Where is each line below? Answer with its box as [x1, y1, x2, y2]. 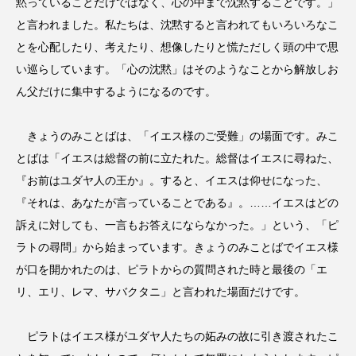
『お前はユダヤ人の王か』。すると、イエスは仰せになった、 [16, 174, 327, 188]
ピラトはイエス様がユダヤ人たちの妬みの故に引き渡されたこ [16, 330, 339, 343]
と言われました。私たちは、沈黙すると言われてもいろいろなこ [16, 18, 339, 32]
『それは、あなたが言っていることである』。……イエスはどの [16, 196, 339, 210]
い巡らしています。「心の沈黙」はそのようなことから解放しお [16, 63, 339, 76]
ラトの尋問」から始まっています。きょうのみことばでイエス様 [16, 241, 339, 254]
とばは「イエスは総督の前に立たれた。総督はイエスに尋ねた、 [16, 152, 339, 165]
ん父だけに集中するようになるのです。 [16, 85, 216, 99]
